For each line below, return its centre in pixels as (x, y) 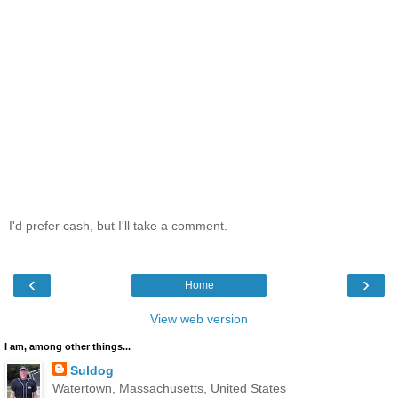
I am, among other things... (68, 347)
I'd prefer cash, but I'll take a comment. (118, 225)
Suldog (92, 371)
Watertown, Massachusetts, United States (169, 389)
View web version (199, 319)
